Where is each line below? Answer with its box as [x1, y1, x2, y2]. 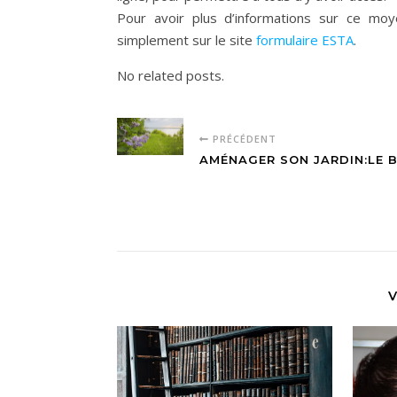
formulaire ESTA [256, 31, 354, 49]
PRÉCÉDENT [209, 132, 276, 145]
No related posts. [117, 66, 224, 84]
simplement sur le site [117, 31, 256, 49]
